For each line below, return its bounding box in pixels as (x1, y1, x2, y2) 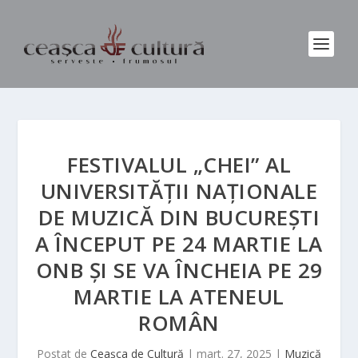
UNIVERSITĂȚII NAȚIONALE (40, 177, 318, 205)
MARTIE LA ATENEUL (74, 282, 284, 311)
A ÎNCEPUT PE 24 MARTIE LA (35, 229, 323, 258)
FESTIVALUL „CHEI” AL (67, 150, 291, 179)
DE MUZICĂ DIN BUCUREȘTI (38, 203, 320, 232)
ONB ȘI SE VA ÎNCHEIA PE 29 (35, 256, 323, 284)
